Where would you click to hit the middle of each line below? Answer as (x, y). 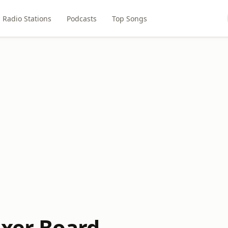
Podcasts (81, 18)
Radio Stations (27, 18)
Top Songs (129, 18)
